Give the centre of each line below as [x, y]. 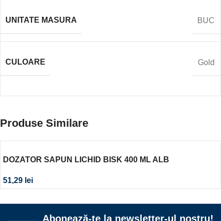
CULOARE [25, 62]
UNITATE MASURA [41, 20]
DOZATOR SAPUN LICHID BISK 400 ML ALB [86, 160]
